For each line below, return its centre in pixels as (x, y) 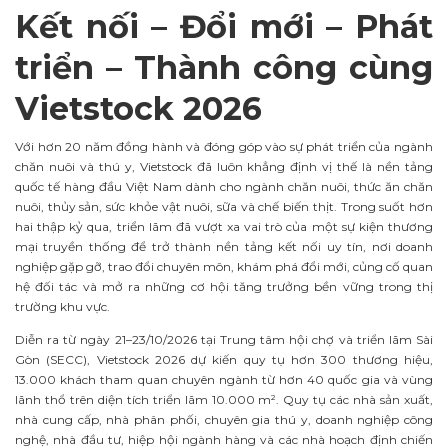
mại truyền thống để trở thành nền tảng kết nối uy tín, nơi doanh (224, 246)
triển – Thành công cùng (224, 67)
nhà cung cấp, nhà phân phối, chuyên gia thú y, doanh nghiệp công (224, 419)
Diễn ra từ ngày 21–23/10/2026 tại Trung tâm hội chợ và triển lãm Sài (224, 339)
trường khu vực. (62, 306)
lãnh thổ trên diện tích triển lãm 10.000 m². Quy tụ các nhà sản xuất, (224, 399)
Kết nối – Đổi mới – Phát (224, 26)
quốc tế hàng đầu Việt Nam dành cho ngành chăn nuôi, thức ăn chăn (224, 186)
